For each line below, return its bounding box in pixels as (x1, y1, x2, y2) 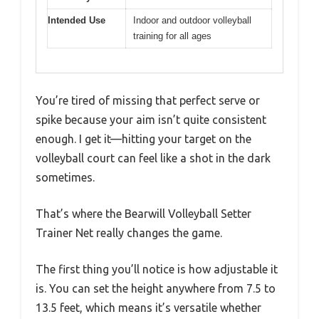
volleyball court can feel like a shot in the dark (36, 152, 271, 165)
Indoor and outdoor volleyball (133, 14, 251, 26)
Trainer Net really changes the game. (36, 226, 222, 240)
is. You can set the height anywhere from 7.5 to (36, 282, 276, 296)
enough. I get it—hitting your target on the (36, 132, 251, 146)
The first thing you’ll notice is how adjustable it (36, 263, 278, 276)
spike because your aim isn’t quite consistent (36, 113, 266, 127)
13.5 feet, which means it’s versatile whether (36, 301, 261, 315)
